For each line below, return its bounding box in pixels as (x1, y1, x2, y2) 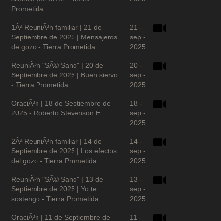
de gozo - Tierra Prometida (11, 43, 95, 51)
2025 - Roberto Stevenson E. (11, 109, 102, 117)
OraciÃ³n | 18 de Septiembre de (11, 99, 110, 108)
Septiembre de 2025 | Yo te (11, 185, 97, 193)
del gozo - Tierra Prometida (11, 157, 97, 165)
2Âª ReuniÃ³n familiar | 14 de (11, 137, 102, 146)
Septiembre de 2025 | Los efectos (11, 147, 117, 155)
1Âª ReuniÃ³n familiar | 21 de (11, 23, 102, 32)
